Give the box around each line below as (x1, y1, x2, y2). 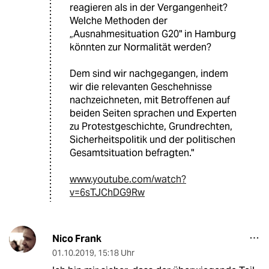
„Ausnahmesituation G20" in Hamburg (70, 27, 236, 40)
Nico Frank (52, 232, 101, 245)
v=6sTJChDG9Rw (70, 186, 145, 199)
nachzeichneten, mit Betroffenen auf (70, 93, 230, 106)
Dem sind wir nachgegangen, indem (70, 67, 228, 80)
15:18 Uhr (97, 247, 134, 258)
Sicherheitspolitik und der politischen (70, 133, 235, 146)
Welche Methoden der (70, 14, 168, 27)
